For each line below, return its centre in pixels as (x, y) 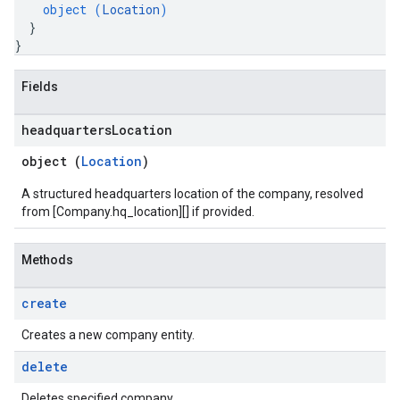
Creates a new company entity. (108, 335)
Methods (47, 260)
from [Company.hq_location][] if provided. (138, 212)
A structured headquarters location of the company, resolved (192, 194)
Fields (40, 87)
